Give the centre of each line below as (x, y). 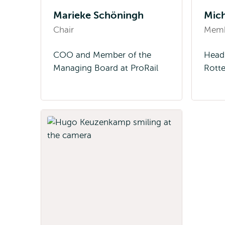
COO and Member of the (102, 55)
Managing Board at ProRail (106, 68)
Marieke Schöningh (98, 15)
